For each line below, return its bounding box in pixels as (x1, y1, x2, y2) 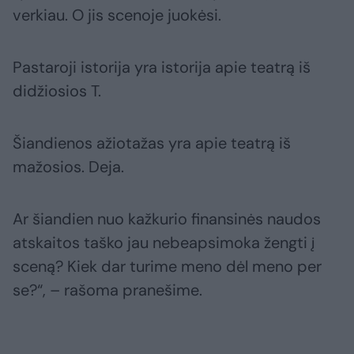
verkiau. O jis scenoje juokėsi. (13, 5, 221, 26)
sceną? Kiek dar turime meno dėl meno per (13, 256, 322, 277)
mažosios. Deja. (13, 156, 124, 178)
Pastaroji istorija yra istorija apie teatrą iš (13, 57, 311, 78)
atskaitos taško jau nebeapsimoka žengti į (13, 232, 314, 254)
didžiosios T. (13, 81, 101, 102)
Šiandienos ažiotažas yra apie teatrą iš (13, 133, 291, 154)
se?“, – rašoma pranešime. (13, 280, 202, 301)
